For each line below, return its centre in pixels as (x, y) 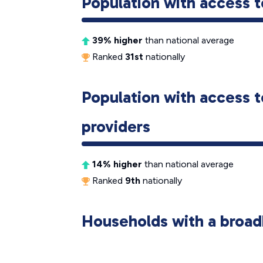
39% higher (117, 40)
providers (116, 127)
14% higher (117, 164)
